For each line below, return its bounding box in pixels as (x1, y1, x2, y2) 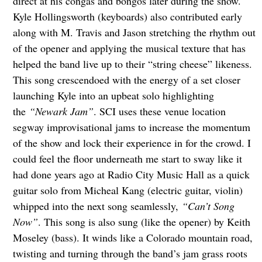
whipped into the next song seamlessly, (12, 199, 178, 213)
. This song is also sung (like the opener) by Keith (37, 215, 250, 229)
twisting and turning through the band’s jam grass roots (12, 246, 247, 261)
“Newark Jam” (29, 104, 94, 119)
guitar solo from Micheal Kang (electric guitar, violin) (12, 183, 243, 198)
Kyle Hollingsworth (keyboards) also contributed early (12, 9, 242, 24)
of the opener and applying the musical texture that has (12, 41, 246, 56)
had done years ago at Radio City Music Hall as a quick (12, 167, 250, 182)
